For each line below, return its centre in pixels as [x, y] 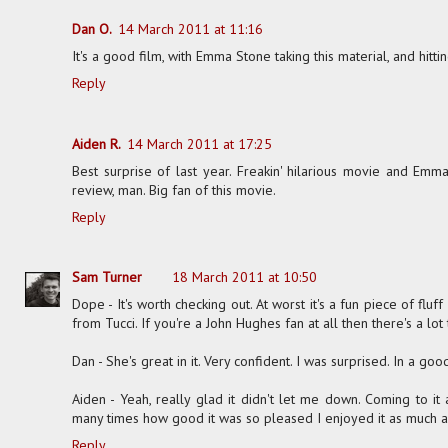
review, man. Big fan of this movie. [174, 189]
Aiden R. [96, 143]
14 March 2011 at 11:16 [190, 29]
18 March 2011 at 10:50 [244, 277]
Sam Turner [107, 277]
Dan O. [92, 29]
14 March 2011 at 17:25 [199, 143]
